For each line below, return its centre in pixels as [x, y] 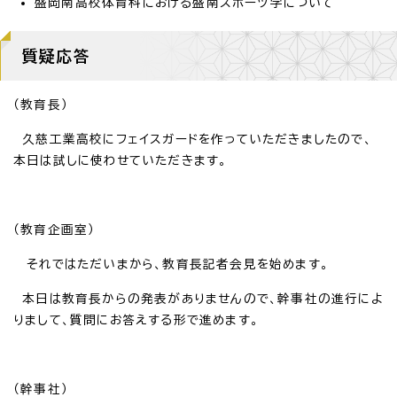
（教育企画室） [54, 229]
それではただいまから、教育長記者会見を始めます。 [171, 264]
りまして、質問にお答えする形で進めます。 [136, 319]
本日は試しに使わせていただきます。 [121, 160]
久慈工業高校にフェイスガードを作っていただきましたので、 [193, 139]
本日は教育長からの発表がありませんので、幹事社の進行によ [198, 298]
